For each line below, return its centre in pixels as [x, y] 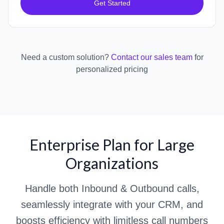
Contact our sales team [152, 57]
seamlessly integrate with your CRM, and [112, 205]
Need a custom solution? [65, 57]
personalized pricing [112, 69]
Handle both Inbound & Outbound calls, [112, 189]
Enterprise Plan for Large [112, 145]
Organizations [112, 163]
